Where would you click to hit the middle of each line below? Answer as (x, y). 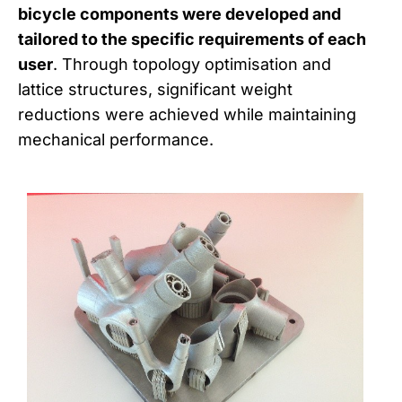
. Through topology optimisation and (192, 65)
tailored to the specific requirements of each (192, 39)
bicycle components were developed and (179, 14)
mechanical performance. (116, 140)
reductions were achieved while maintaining (187, 115)
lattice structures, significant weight (155, 90)
